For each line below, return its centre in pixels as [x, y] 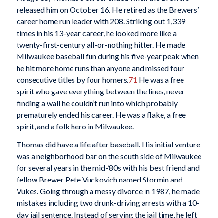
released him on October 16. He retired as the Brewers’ [107, 9]
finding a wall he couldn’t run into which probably [97, 103]
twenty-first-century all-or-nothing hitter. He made [101, 44]
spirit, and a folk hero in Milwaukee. [75, 126]
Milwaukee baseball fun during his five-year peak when [107, 56]
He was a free [160, 79]
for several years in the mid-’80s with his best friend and [108, 168]
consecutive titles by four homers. [72, 79]
